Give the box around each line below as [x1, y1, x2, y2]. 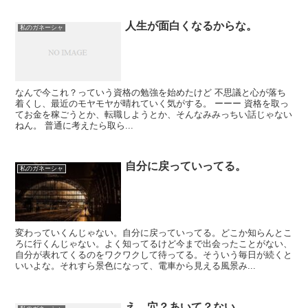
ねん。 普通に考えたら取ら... [15, 120, 134, 131]
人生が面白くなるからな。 [125, 19, 258, 32]
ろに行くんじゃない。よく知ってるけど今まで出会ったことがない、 [15, 239, 293, 250]
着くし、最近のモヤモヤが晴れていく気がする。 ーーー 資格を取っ [15, 98, 289, 109]
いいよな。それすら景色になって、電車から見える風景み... [15, 261, 256, 272]
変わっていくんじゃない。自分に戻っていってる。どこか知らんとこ [15, 228, 293, 239]
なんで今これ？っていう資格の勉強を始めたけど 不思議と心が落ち [15, 87, 287, 98]
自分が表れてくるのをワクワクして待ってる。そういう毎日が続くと [15, 250, 293, 261]
